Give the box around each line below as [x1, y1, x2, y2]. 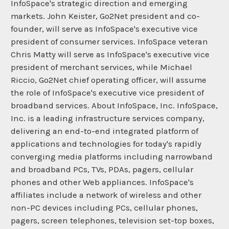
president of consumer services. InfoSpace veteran [11, 36, 208, 47]
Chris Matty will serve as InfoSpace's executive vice [11, 49, 210, 59]
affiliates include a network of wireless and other [11, 190, 201, 200]
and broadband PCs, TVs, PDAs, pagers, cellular [11, 164, 193, 174]
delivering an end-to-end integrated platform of [11, 126, 198, 136]
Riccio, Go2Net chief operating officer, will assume [11, 75, 207, 85]
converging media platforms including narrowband [11, 151, 213, 162]
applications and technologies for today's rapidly [11, 139, 201, 149]
